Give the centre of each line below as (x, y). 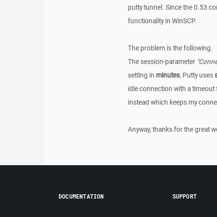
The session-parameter (162, 62)
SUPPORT (184, 196)
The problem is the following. (170, 48)
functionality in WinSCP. (162, 21)
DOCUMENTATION (81, 196)
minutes (168, 75)
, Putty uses (197, 75)
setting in (142, 75)
